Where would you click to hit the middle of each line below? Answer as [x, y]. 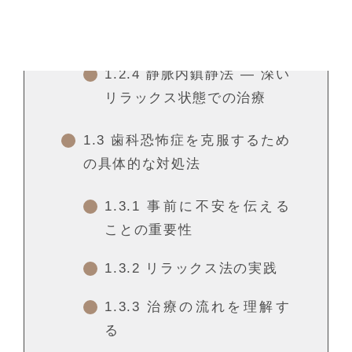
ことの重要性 [149, 230]
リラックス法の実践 [209, 269]
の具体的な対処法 [142, 164]
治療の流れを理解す [215, 307]
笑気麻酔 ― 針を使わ [215, 13]
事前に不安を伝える [215, 207]
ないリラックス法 [163, 36]
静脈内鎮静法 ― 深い [215, 75]
